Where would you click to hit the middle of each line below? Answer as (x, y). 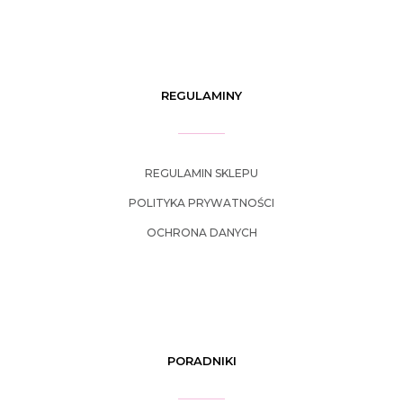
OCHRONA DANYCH (201, 233)
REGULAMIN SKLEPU (201, 174)
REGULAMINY (201, 96)
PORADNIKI (201, 361)
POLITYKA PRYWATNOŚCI (201, 203)
